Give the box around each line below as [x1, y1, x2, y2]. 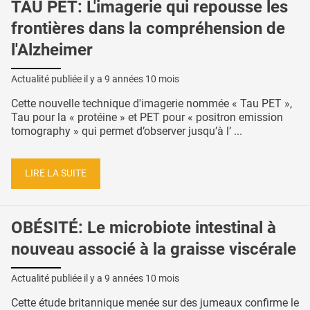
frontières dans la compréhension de [11, 18, 285, 38]
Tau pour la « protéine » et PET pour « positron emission [11, 111, 283, 125]
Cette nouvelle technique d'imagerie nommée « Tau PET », [11, 97, 292, 111]
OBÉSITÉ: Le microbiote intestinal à [11, 217, 276, 237]
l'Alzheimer [11, 39, 93, 60]
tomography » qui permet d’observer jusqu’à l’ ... [11, 125, 242, 138]
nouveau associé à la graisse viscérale [11, 239, 296, 259]
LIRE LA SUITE [25, 167, 86, 179]
